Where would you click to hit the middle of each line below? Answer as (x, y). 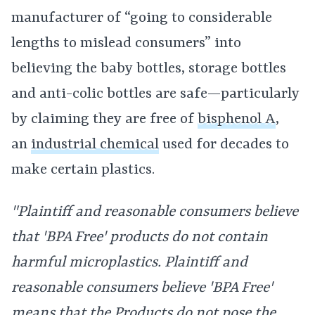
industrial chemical (95, 145)
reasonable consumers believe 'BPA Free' (142, 288)
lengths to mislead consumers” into (126, 44)
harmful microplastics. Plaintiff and (129, 263)
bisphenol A (237, 120)
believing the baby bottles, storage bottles (149, 69)
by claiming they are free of (104, 120)
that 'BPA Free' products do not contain (140, 238)
